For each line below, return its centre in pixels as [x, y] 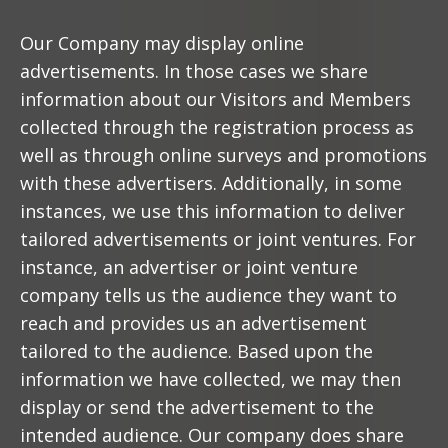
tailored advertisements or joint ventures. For [218, 239]
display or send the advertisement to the [197, 407]
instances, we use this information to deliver [212, 211]
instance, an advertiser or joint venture [189, 267]
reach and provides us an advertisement [193, 323]
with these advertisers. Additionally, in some [211, 183]
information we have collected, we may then [210, 379]
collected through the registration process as [217, 127]
